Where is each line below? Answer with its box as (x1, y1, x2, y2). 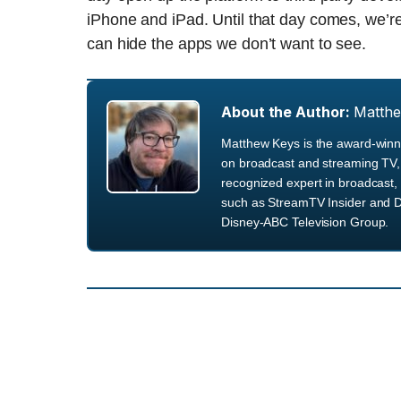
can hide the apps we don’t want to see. (87, 35, 367, 53)
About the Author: (221, 103, 350, 121)
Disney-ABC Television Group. (221, 215, 389, 229)
